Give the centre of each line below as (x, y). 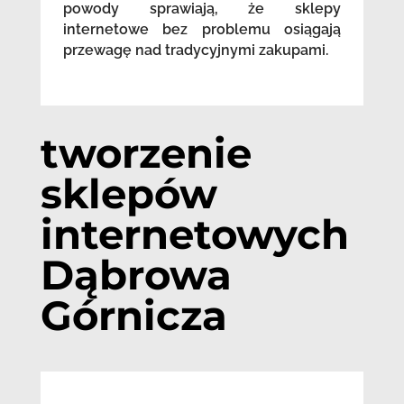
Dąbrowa (136, 274)
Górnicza (133, 315)
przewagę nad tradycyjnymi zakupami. (195, 50)
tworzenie (146, 152)
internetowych (194, 234)
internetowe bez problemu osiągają (202, 29)
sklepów (129, 193)
